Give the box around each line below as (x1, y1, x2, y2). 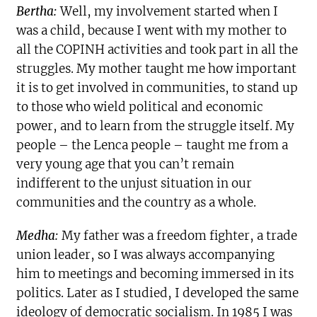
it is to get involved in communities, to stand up (16, 80, 299, 96)
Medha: (16, 228, 59, 244)
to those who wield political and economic (16, 99, 264, 115)
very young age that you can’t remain (16, 156, 235, 173)
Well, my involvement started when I (57, 4, 279, 20)
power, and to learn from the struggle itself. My (16, 118, 295, 134)
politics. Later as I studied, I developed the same (16, 285, 299, 301)
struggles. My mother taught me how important (16, 61, 297, 77)
